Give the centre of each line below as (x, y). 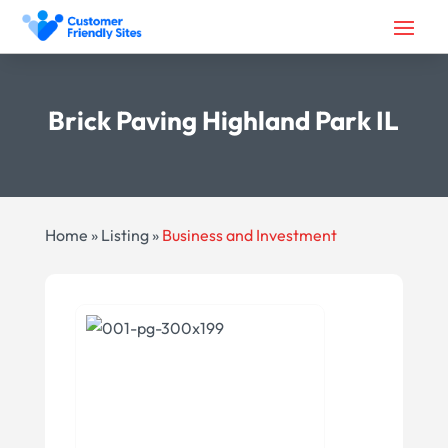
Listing (124, 234)
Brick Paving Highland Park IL (224, 120)
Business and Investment (249, 234)
